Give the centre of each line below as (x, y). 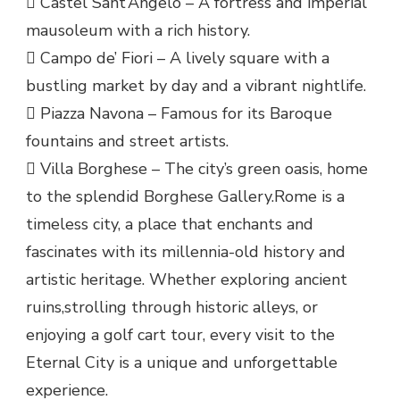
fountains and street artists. (127, 141)
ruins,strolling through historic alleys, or (172, 307)
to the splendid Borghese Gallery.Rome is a (185, 196)
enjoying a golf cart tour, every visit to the (180, 334)
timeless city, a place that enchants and (170, 224)
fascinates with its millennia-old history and (186, 251)
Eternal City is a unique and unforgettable (182, 362)
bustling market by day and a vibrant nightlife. (196, 85)
